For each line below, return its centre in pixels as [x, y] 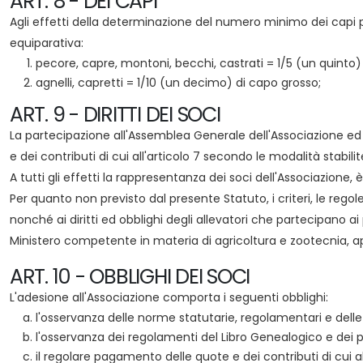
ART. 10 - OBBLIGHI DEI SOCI [130, 277]
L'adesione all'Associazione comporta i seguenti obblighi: [169, 297]
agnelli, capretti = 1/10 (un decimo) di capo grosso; [178, 83]
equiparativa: [47, 43]
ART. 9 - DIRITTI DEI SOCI [115, 115]
